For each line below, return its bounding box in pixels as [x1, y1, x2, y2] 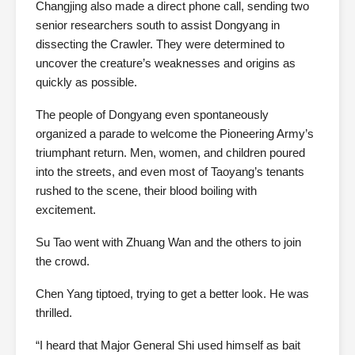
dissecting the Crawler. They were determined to [36, 37, 284, 52]
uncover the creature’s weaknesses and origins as [36, 56, 296, 71]
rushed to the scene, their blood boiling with [36, 184, 257, 198]
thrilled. [36, 306, 72, 320]
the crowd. [36, 254, 90, 269]
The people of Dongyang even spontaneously [36, 108, 269, 122]
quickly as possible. [36, 75, 137, 90]
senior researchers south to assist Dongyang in [36, 18, 280, 32]
